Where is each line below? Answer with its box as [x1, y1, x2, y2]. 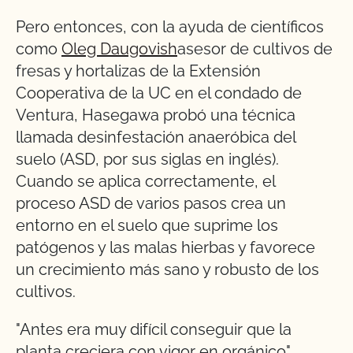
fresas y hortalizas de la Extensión [16, 61, 261, 81]
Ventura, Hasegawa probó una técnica [16, 106, 295, 125]
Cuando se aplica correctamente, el [16, 172, 275, 191]
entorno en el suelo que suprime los [16, 216, 278, 236]
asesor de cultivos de [177, 39, 333, 59]
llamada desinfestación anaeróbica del [16, 128, 295, 147]
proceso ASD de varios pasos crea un [16, 194, 286, 214]
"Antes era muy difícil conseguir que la [16, 320, 292, 340]
